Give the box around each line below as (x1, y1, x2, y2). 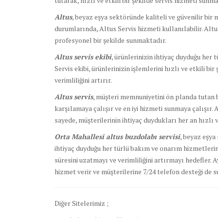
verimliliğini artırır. (54, 75, 112, 85)
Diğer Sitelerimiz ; (54, 199, 109, 208)
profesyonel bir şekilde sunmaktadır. (54, 36, 166, 45)
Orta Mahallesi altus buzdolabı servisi (54, 132, 180, 142)
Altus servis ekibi (54, 52, 111, 62)
